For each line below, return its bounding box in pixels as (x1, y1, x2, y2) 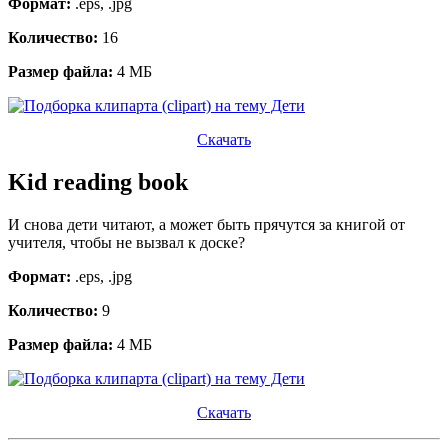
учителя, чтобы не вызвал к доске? (8, 233, 245, 251)
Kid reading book (8, 168, 188, 195)
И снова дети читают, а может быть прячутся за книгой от (8, 215, 405, 233)
